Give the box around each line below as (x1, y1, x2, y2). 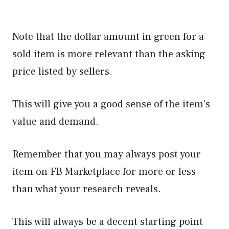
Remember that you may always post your (12, 148, 201, 161)
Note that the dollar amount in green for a (12, 30, 204, 43)
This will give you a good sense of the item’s (12, 98, 210, 111)
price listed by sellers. (12, 65, 112, 78)
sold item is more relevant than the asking (12, 48, 205, 61)
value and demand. (12, 115, 101, 128)
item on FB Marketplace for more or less (12, 165, 196, 178)
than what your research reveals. (12, 182, 161, 196)
